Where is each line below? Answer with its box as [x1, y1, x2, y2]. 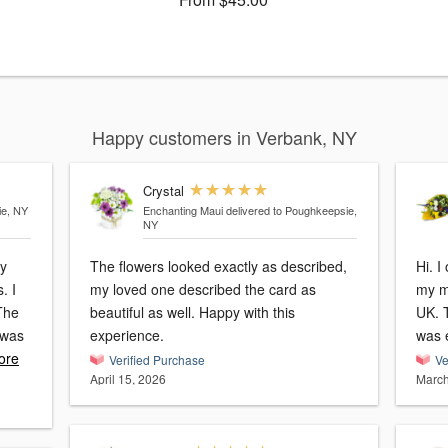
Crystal [142, 181, 184, 201]
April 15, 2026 [90, 370, 166, 388]
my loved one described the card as [90, 279, 316, 300]
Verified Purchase [109, 351, 205, 369]
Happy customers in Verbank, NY [91, 124, 357, 151]
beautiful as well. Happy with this [90, 302, 295, 323]
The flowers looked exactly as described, [90, 256, 347, 277]
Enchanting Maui [142, 202, 223, 219]
